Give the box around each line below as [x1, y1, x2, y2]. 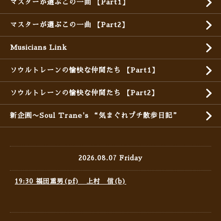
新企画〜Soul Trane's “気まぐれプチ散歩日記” [10, 112, 180, 119]
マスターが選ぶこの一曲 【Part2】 [10, 21, 129, 29]
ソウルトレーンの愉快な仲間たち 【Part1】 [10, 67, 159, 74]
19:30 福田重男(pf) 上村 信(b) [15, 178, 126, 185]
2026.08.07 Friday [78, 155, 143, 162]
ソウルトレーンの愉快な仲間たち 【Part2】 [10, 89, 158, 97]
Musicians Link [10, 44, 67, 51]
